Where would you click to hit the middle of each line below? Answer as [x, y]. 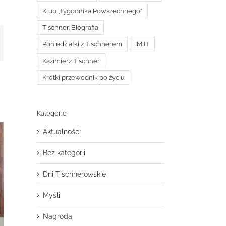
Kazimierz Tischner [71, 61]
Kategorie [52, 113]
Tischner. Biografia [70, 27]
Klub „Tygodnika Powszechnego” [92, 11]
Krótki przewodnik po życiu [83, 77]
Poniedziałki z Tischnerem [82, 44]
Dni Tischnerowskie [74, 174]
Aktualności [62, 131]
